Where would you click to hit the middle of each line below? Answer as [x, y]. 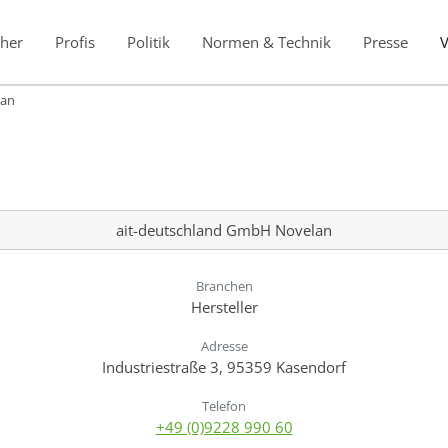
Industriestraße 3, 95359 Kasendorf [224, 366]
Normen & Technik [266, 41]
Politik [148, 41]
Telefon [224, 405]
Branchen [224, 285]
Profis [74, 41]
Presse [385, 41]
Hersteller [224, 306]
